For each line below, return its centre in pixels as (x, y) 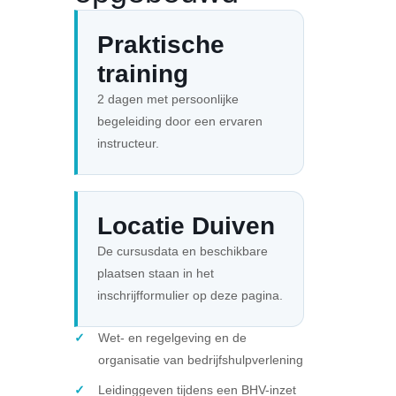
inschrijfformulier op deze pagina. (190, 295)
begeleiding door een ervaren (180, 121)
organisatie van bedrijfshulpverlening (201, 359)
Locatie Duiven (186, 225)
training (143, 73)
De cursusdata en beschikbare (183, 251)
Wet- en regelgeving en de (172, 337)
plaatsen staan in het (156, 273)
